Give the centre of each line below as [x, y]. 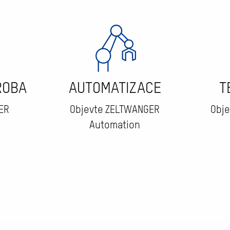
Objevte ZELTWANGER [115, 110]
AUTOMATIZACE [115, 89]
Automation [115, 126]
